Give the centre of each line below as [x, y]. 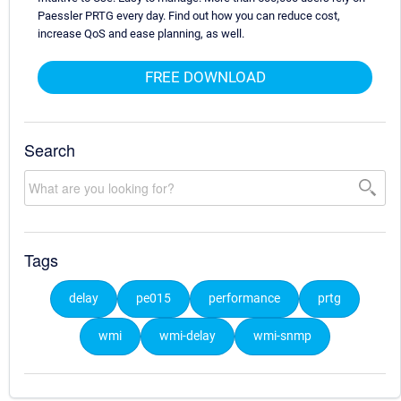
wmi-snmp [282, 336]
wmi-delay [188, 336]
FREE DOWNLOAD [205, 77]
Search [50, 149]
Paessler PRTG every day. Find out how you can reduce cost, [189, 16]
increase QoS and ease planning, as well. [141, 34]
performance [244, 298]
